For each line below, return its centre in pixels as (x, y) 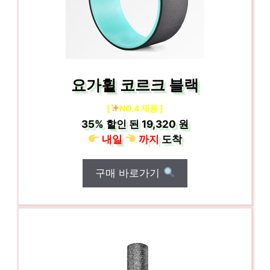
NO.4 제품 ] (142, 108)
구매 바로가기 (129, 173)
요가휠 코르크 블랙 (135, 85)
